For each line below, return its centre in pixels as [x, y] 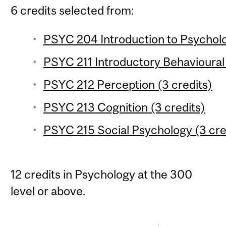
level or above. [48, 191]
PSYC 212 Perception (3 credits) [128, 84]
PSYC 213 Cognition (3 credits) [124, 107]
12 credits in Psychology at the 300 [102, 175]
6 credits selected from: [72, 11]
